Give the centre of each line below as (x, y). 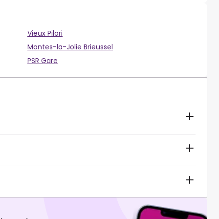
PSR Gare (43, 61)
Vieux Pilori (45, 33)
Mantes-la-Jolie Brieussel (70, 47)
